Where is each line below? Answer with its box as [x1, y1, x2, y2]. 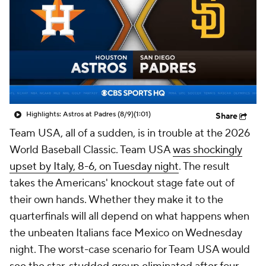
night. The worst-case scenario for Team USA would [9, 243, 250, 256]
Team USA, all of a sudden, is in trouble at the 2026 [9, 126, 250, 140]
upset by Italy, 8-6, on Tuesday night [9, 160, 179, 173]
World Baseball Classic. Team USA [9, 143, 173, 157]
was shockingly [173, 143, 242, 157]
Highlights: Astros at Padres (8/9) [26, 110, 134, 119]
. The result [179, 160, 230, 173]
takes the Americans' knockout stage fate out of [9, 176, 235, 190]
